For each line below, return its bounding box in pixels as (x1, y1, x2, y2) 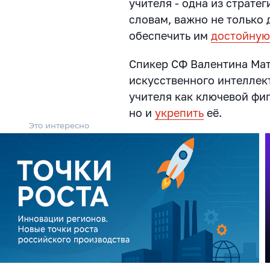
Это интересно (29, 120, 89, 130)
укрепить (155, 105, 204, 119)
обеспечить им (129, 28, 212, 42)
